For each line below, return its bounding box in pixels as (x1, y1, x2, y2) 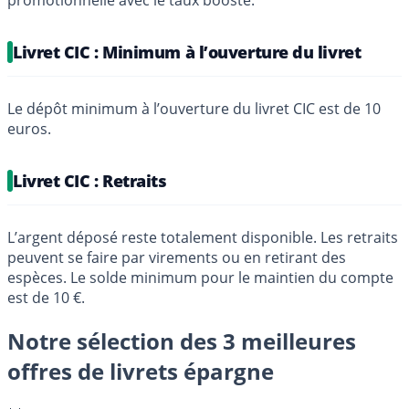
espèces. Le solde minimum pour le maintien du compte (7, 267, 393, 288)
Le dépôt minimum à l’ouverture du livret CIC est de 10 (7, 98, 381, 119)
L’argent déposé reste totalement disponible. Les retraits (7, 226, 398, 247)
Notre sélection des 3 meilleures (7, 325, 356, 356)
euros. (7, 118, 51, 139)
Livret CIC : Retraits (13, 169, 167, 192)
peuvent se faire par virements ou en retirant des (7, 246, 346, 267)
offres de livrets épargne (7, 355, 274, 386)
